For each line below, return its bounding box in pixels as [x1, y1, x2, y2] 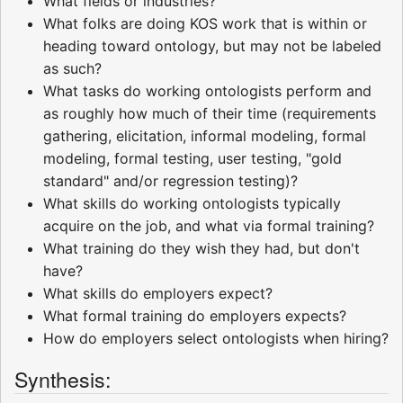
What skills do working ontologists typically [43, 194, 341, 213]
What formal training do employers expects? [43, 307, 346, 326]
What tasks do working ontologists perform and [43, 82, 372, 101]
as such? [43, 59, 102, 78]
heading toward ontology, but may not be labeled [43, 37, 381, 56]
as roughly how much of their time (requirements [43, 104, 376, 123]
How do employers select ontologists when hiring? [43, 329, 389, 348]
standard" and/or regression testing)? [43, 172, 298, 191]
